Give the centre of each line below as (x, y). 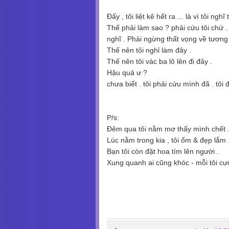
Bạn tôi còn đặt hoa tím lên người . (163, 151)
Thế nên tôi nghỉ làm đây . (149, 50)
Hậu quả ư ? (127, 72)
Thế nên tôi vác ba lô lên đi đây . (159, 61)
